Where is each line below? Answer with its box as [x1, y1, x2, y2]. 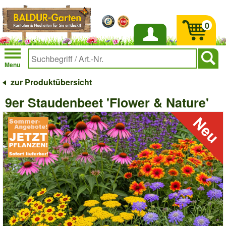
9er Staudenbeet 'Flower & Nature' [5, 93, 209, 111]
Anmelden [136, 42, 164, 51]
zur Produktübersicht [11, 76, 92, 88]
